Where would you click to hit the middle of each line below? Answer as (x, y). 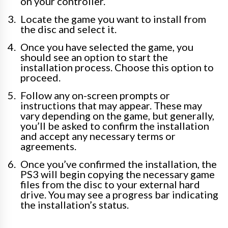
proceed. (40, 77)
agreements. (48, 146)
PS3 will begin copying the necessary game (118, 174)
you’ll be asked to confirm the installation (115, 126)
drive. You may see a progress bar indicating (119, 194)
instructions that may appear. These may (111, 105)
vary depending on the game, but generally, (117, 116)
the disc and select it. (68, 29)
